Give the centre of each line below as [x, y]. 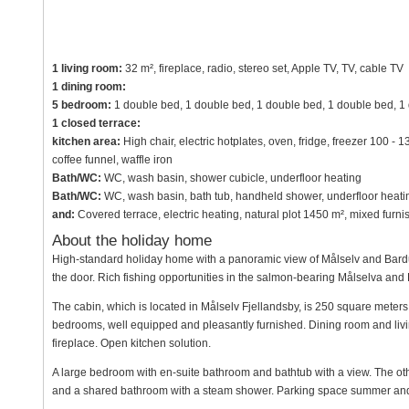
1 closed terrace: [96, 124]
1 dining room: [89, 87]
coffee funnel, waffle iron [112, 160]
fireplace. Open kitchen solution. [131, 344]
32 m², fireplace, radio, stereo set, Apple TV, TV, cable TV [262, 69]
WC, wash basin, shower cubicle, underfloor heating [231, 178]
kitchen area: [86, 142]
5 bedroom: [81, 105]
